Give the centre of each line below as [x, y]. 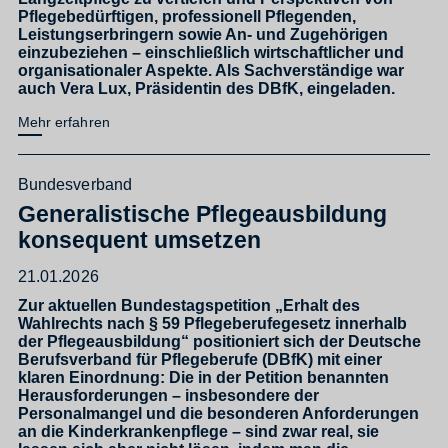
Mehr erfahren [64, 122]
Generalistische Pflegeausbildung [202, 213]
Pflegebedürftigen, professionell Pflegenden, [187, 15]
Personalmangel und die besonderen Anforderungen [218, 413]
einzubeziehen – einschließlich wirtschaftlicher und [211, 51]
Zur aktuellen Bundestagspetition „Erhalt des [189, 305]
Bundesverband [75, 184]
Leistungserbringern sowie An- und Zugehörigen [203, 33]
